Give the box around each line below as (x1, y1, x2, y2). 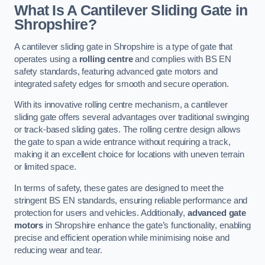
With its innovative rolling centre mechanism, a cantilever (14, 100, 228, 110)
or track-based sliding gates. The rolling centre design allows (14, 125, 241, 135)
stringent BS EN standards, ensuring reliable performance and (14, 195, 248, 205)
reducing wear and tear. (14, 245, 102, 255)
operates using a (14, 54, 79, 64)
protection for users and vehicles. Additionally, (14, 208, 188, 218)
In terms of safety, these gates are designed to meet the (14, 183, 224, 193)
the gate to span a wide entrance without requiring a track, (14, 137, 231, 147)
